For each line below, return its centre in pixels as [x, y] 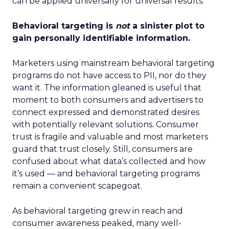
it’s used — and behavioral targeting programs [106, 174]
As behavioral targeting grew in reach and [98, 211]
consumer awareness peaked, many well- [97, 223]
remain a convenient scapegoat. [77, 186]
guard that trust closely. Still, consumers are [102, 149]
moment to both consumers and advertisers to [108, 100]
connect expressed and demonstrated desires [106, 112]
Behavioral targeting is [64, 26]
